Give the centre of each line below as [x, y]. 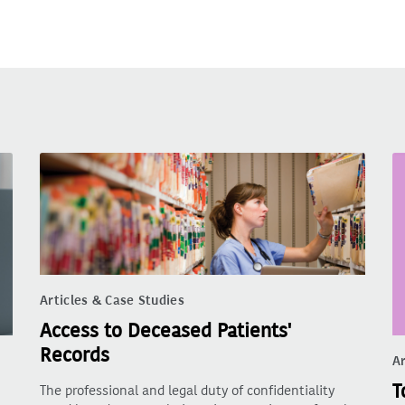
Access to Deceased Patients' [165, 331]
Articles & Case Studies [112, 301]
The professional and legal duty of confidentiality [187, 391]
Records [75, 356]
